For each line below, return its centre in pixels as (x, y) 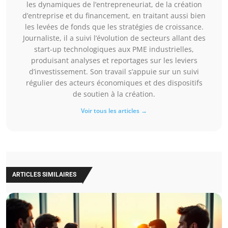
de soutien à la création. (114, 94)
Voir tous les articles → (114, 111)
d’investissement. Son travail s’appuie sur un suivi (114, 72)
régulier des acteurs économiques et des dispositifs (114, 83)
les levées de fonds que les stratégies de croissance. (114, 27)
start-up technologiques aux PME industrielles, (114, 49)
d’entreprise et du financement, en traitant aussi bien (114, 16)
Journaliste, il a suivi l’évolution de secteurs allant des (114, 38)
